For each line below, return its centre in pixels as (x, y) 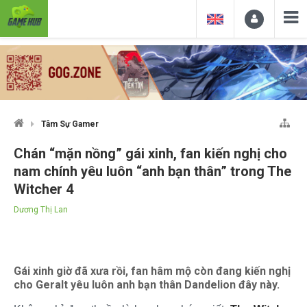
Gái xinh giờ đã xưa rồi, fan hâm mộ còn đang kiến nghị (152, 271)
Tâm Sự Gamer (70, 124)
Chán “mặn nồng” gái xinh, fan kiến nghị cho (150, 153)
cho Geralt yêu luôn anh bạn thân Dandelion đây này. (147, 284)
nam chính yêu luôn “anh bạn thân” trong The (152, 171)
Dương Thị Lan (41, 209)
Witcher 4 (44, 189)
